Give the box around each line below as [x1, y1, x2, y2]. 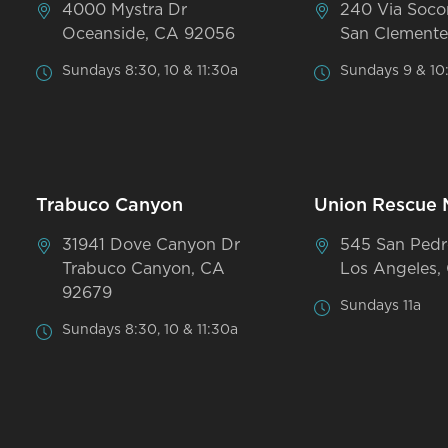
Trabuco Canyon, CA [62, 260, 226, 277]
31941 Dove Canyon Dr [62, 236, 241, 253]
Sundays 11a [340, 298, 422, 313]
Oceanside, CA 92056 [62, 25, 236, 42]
